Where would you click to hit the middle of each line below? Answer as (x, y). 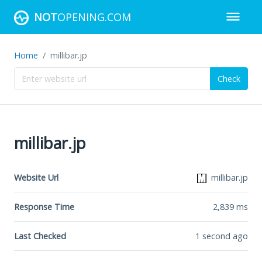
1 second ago (222, 236)
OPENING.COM (94, 17)
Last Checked (40, 236)
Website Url (36, 177)
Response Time (44, 206)
